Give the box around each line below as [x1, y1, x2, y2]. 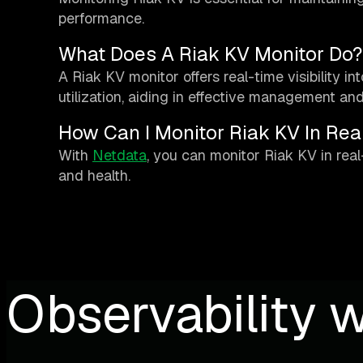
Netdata [92, 146, 147, 165]
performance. [58, 9, 144, 28]
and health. [58, 166, 130, 186]
